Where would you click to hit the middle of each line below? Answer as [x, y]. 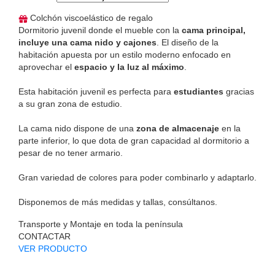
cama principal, [214, 30]
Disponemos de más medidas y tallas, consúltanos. [118, 202]
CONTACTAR [45, 237]
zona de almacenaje [178, 129]
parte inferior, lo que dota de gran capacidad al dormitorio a [134, 141]
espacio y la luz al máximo [129, 67]
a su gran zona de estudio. [70, 104]
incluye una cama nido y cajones [87, 43]
